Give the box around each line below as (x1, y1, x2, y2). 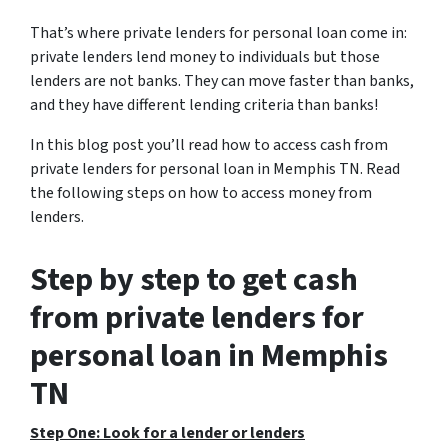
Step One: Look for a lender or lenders (30, 421, 305, 444)
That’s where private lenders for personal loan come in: (30, 21, 407, 44)
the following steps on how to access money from (30, 181, 372, 204)
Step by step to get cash (30, 256, 358, 303)
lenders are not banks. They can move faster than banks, (30, 69, 414, 92)
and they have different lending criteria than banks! (30, 93, 378, 116)
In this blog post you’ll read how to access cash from (30, 133, 388, 156)
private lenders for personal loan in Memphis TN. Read (30, 157, 400, 180)
